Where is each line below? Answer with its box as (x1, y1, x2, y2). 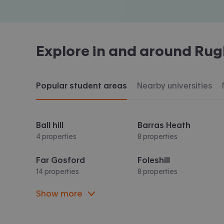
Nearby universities (137, 81, 212, 89)
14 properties (36, 167, 79, 175)
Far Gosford (36, 155, 85, 164)
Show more (36, 188, 82, 197)
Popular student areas (36, 81, 127, 89)
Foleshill (137, 155, 170, 164)
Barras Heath (137, 120, 191, 129)
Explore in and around (36, 43, 194, 58)
